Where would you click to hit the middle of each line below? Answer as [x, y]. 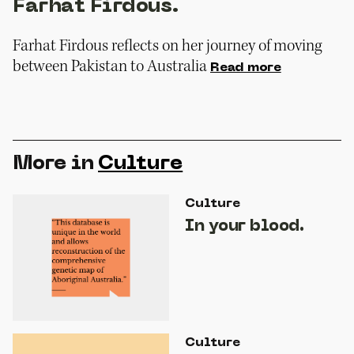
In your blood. [244, 226]
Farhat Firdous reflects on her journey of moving [167, 45]
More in [53, 164]
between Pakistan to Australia [110, 66]
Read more [246, 68]
